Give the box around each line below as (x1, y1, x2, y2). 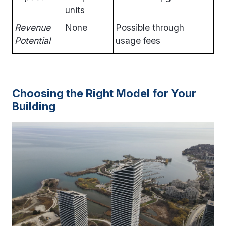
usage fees (116, 35, 160, 46)
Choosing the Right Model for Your (12, 86, 196, 100)
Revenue (15, 22, 50, 33)
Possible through (116, 22, 184, 33)
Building (12, 99, 55, 113)
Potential (15, 35, 50, 46)
